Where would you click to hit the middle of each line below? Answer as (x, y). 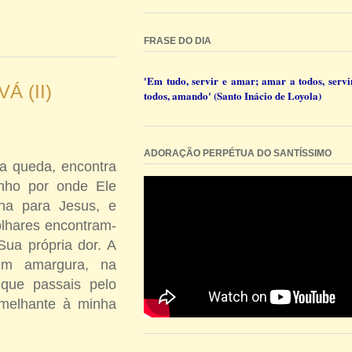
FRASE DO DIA (178, 40)
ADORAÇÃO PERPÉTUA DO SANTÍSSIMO (238, 153)
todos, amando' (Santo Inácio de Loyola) (233, 95)
